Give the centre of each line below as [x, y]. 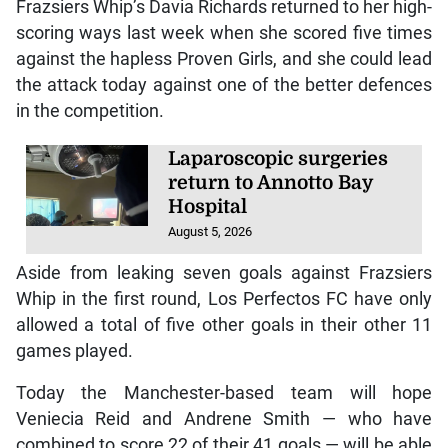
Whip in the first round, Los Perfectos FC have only [224, 298]
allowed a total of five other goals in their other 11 [224, 324]
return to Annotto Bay [271, 182]
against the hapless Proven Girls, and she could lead [224, 58]
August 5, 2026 [210, 231]
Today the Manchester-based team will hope [224, 392]
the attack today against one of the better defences [224, 84]
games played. [74, 350]
